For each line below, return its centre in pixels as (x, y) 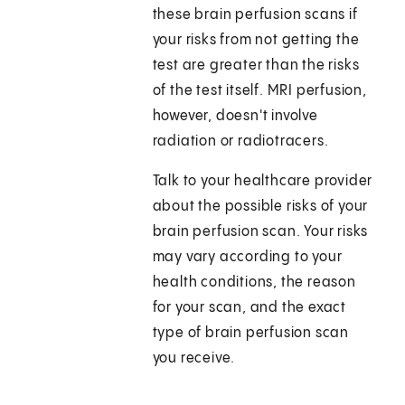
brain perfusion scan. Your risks (260, 232)
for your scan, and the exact (250, 308)
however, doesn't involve (235, 117)
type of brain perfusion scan (251, 334)
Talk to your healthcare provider (263, 182)
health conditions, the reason (254, 283)
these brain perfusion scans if (255, 15)
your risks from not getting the (256, 41)
